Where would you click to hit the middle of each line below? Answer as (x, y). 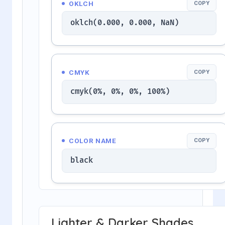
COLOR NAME (93, 141)
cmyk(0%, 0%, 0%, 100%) (120, 91)
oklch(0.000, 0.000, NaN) (125, 23)
